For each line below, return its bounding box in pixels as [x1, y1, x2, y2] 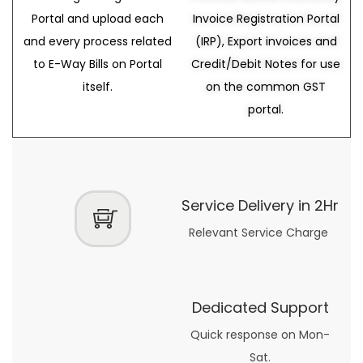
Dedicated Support [191, 297, 329, 318]
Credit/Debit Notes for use [191, 55, 340, 72]
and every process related [23, 32, 172, 49]
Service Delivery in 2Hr [181, 194, 339, 216]
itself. [82, 78, 113, 95]
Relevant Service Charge [189, 224, 331, 241]
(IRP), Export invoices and [194, 32, 337, 49]
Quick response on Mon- [190, 326, 330, 343]
